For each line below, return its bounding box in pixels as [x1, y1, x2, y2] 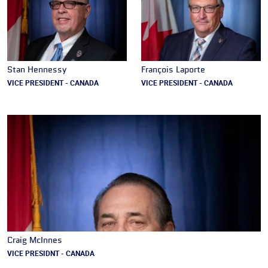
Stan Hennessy [7, 65, 66, 76]
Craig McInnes [7, 235, 62, 246]
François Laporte [141, 65, 205, 76]
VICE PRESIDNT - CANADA [7, 248, 95, 258]
